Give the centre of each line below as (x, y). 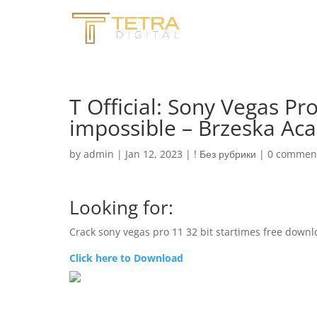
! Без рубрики (225, 154)
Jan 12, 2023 (154, 154)
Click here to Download (126, 258)
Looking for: (121, 207)
